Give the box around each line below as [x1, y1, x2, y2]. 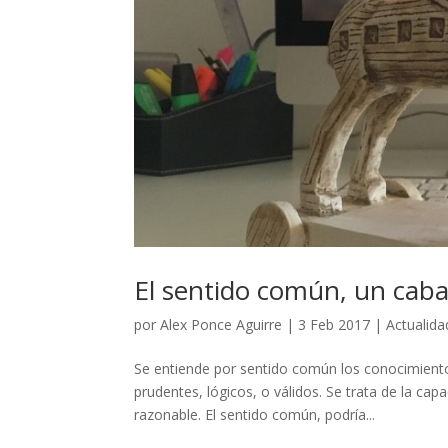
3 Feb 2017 [298, 314, 371, 334]
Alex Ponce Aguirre [160, 314, 283, 334]
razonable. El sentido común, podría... [134, 404, 376, 424]
